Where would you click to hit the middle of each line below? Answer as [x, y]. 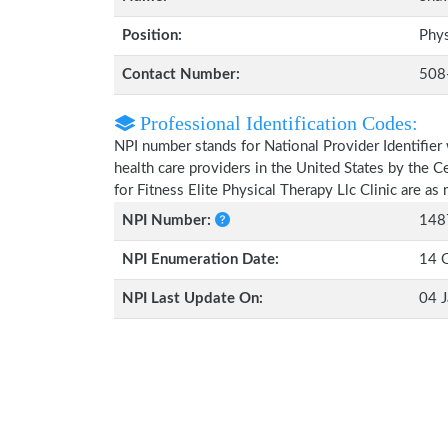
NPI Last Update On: [192, 298]
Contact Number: [181, 74]
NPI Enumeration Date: [200, 259]
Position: [152, 35]
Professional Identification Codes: [276, 123]
